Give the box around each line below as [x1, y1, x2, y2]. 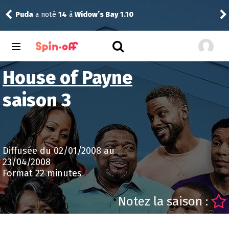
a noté [33, 10, 58, 19]
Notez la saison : [118, 194, 211, 209]
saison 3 [3, 89, 71, 111]
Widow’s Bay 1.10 [75, 10, 133, 19]
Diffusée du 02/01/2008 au [3, 145, 114, 156]
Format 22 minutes [3, 168, 82, 179]
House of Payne [3, 66, 132, 89]
